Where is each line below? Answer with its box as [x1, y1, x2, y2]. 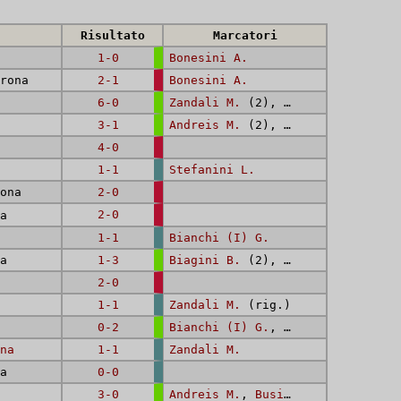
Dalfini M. [284, 320, 355, 334]
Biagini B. [169, 253, 241, 267]
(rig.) [241, 298, 291, 311]
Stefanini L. [169, 163, 255, 176]
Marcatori [212, 29, 277, 42]
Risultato [80, 29, 145, 42]
